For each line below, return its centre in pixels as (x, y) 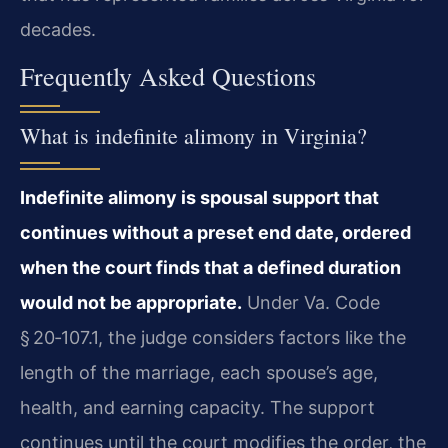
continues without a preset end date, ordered (215, 232)
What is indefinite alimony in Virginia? (193, 135)
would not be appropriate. (131, 302)
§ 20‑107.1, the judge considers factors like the (213, 337)
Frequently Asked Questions (168, 75)
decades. (58, 29)
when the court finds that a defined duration (210, 267)
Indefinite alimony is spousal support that (199, 197)
